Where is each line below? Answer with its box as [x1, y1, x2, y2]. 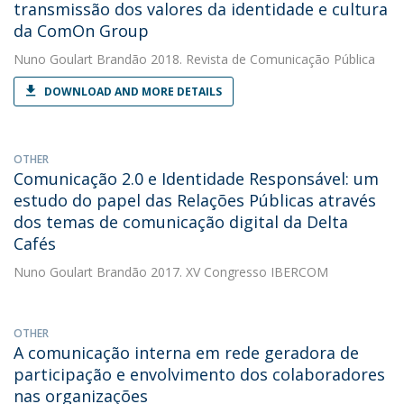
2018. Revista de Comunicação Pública [147, 50, 375, 68]
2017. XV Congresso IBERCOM [147, 263, 328, 280]
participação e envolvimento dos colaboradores [14, 363, 385, 385]
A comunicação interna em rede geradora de [14, 342, 359, 363]
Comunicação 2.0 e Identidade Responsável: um [14, 168, 379, 189]
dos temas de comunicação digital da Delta [14, 211, 348, 233]
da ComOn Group [14, 20, 149, 41]
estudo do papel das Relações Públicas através [14, 189, 376, 211]
